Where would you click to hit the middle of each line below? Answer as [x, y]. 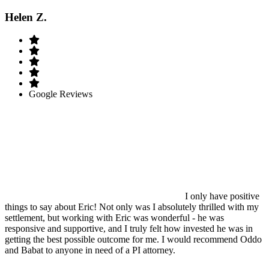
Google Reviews [61, 94]
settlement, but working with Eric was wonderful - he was [114, 218]
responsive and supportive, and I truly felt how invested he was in [129, 229]
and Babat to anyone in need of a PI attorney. [90, 250]
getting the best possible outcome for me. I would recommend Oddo [133, 240]
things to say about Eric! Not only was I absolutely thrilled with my [132, 207]
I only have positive [222, 196]
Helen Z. [26, 17]
